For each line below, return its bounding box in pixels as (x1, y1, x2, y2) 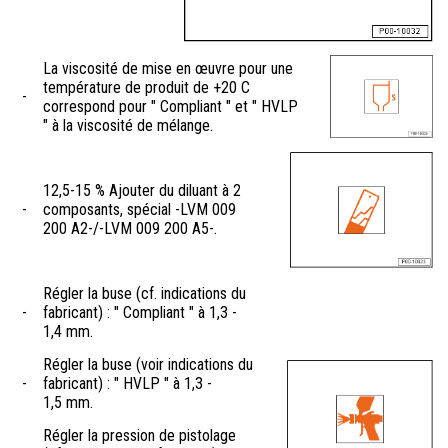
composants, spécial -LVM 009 (43, 200, 236, 220)
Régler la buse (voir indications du (43, 355, 253, 375)
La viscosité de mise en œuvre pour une (43, 59, 293, 79)
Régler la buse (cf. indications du (43, 284, 246, 304)
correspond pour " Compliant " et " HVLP (43, 97, 298, 117)
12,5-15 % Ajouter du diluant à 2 (43, 181, 241, 201)
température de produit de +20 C (43, 78, 250, 98)
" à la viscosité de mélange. (43, 116, 213, 136)
